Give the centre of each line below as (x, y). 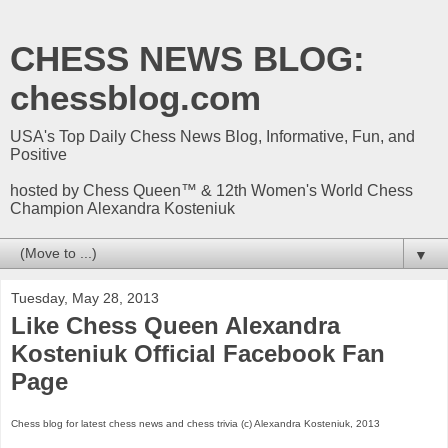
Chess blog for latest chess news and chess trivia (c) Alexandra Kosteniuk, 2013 (195, 423)
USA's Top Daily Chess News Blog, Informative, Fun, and (212, 136)
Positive (38, 154)
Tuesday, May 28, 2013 (85, 298)
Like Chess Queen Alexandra (175, 325)
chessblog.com (135, 98)
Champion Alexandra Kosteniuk (122, 208)
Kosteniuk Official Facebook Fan (198, 353)
